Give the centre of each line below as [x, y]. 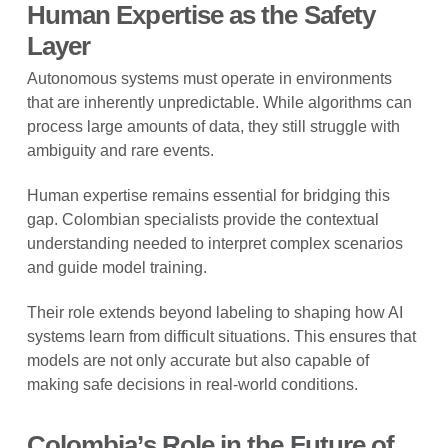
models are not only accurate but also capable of [197, 361]
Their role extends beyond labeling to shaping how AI [214, 313]
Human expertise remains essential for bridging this [208, 196]
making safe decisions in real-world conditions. [192, 385]
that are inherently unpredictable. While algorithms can [219, 103]
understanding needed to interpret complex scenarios [214, 244]
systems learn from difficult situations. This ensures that [221, 337]
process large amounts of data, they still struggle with [213, 127]
